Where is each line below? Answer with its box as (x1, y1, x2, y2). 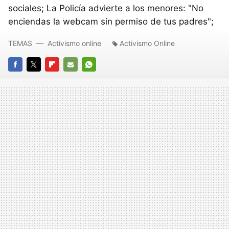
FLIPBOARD (45, 74, 82, 83)
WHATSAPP (82, 74, 121, 83)
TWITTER (27, 74, 58, 83)
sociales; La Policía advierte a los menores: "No (8, 3, 203, 13)
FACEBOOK (8, 74, 45, 83)
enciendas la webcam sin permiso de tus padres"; (8, 16, 214, 27)
